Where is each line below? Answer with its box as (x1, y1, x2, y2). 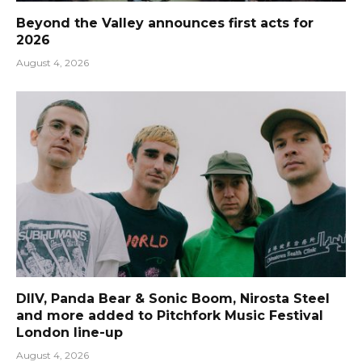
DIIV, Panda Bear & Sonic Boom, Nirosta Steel (16, 290, 330, 306)
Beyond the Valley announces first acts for (16, 15, 314, 32)
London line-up (16, 324, 123, 340)
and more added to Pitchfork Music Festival (16, 307, 323, 323)
